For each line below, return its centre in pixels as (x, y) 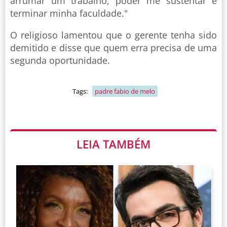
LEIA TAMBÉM (113, 144)
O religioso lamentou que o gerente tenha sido (113, 35)
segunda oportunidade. (60, 61)
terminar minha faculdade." (69, 13)
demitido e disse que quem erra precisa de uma (113, 48)
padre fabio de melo (125, 91)
